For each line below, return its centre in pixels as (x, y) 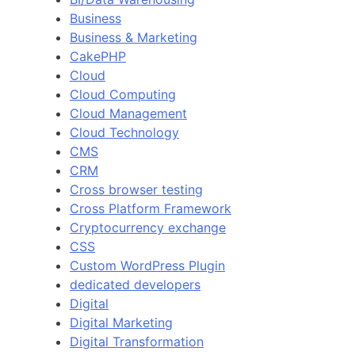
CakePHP (98, 56)
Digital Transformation (137, 341)
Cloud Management (128, 113)
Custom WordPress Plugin (147, 265)
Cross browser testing (136, 189)
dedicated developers (135, 284)
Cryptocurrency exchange (148, 227)
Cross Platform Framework (151, 208)
